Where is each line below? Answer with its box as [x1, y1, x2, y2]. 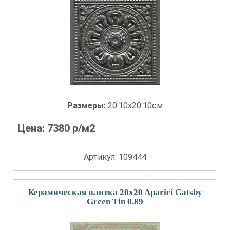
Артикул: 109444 [84, 152, 146, 162]
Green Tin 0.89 [87, 197, 143, 206]
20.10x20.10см [108, 101, 163, 110]
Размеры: [67, 101, 108, 110]
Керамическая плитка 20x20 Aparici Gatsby [28, 187, 202, 197]
